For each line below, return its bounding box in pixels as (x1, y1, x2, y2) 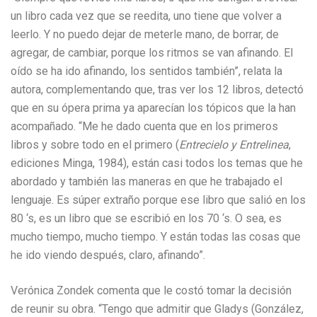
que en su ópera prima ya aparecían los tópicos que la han (11, 101, 296, 115)
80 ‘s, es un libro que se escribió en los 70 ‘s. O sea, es (11, 212, 282, 225)
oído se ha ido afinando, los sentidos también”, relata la (11, 64, 282, 78)
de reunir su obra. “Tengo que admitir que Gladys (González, (11, 302, 304, 316)
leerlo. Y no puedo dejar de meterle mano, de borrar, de (11, 28, 279, 41)
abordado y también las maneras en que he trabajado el (11, 175, 282, 188)
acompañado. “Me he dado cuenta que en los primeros (11, 120, 278, 133)
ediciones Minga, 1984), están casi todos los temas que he (11, 156, 303, 170)
